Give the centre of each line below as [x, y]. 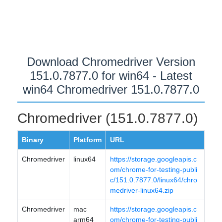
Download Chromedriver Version [111, 62]
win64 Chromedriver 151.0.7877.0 [111, 89]
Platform [87, 140]
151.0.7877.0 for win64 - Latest [111, 76]
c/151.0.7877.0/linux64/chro [154, 180]
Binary [33, 140]
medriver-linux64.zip [142, 190]
